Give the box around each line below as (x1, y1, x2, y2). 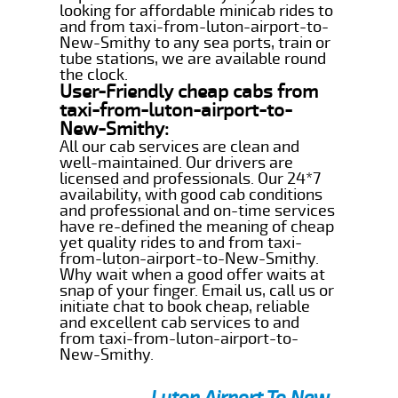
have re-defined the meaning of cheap (60, 216, 335, 236)
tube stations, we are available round (60, 48, 327, 68)
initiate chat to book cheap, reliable (60, 296, 311, 316)
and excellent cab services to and (60, 312, 300, 332)
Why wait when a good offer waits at (60, 264, 326, 284)
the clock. (60, 64, 129, 84)
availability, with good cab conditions (60, 184, 323, 204)
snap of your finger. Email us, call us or (60, 280, 335, 300)
